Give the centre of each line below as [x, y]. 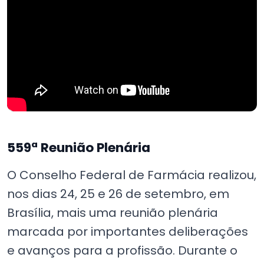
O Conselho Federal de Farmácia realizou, [132, 175]
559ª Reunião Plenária [79, 147]
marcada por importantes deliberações [128, 231]
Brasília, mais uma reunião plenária [113, 212]
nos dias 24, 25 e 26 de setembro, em [118, 194]
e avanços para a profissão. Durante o [122, 250]
